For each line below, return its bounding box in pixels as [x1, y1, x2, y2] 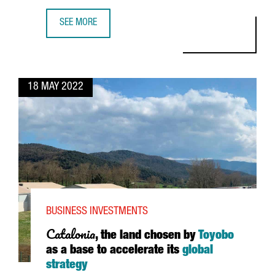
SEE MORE [60, 18, 97, 28]
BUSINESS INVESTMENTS [46, 206, 148, 217]
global [182, 245, 213, 257]
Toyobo [198, 230, 234, 242]
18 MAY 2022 [28, 82, 83, 93]
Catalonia [46, 223, 95, 244]
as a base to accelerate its [46, 245, 182, 257]
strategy [46, 260, 88, 272]
